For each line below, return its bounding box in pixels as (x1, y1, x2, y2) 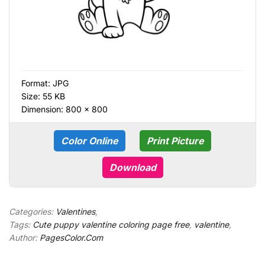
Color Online (61, 135, 118, 147)
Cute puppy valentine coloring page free (33, 219, 189, 230)
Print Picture (147, 135, 204, 147)
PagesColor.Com (40, 232, 103, 243)
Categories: (9, 206, 56, 217)
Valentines (56, 206, 95, 217)
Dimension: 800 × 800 (21, 104, 108, 115)
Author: (9, 232, 40, 243)
